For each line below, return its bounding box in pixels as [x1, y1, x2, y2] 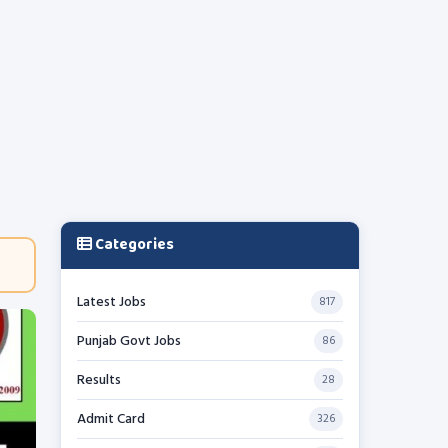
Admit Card [77, 407, 145, 431]
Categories [92, 233, 174, 257]
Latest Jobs [77, 290, 146, 314]
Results [77, 368, 121, 392]
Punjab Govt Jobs [77, 329, 181, 353]
